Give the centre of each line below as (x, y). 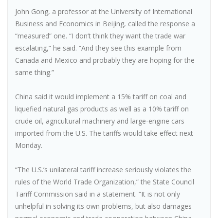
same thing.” (35, 72)
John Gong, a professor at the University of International (104, 11)
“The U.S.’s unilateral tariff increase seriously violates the (103, 170)
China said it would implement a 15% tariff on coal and (101, 97)
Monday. (29, 145)
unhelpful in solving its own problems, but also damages (103, 206)
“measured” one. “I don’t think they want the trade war (100, 36)
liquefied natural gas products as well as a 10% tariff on (102, 109)
